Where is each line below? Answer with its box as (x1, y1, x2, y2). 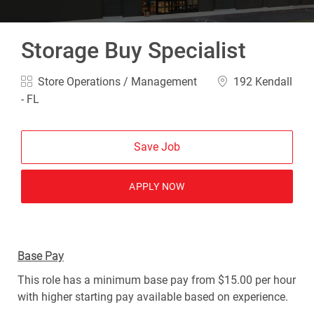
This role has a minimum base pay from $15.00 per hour (17, 273, 296, 287)
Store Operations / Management (35, 74, 200, 88)
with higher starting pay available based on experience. (17, 289, 288, 303)
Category (20, 73, 65, 87)
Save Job (133, 139, 180, 153)
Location (216, 73, 260, 87)
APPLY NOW (129, 180, 185, 192)
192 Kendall (231, 74, 293, 88)
